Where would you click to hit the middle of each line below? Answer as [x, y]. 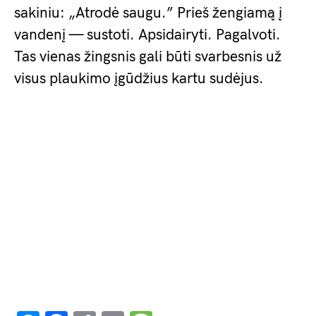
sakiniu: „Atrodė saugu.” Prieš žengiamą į [148, 13]
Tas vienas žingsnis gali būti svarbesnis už [148, 57]
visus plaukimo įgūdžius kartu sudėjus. [139, 79]
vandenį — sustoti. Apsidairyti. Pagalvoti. [147, 35]
